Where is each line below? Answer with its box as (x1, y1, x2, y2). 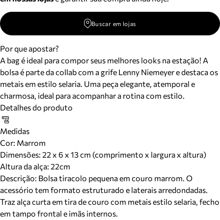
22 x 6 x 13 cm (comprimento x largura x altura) (42, 150, 206, 159)
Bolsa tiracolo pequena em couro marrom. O (38, 173, 192, 183)
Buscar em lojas (91, 20, 137, 27)
